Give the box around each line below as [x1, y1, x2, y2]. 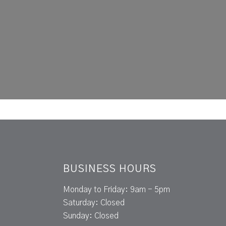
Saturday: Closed [63, 199, 125, 207]
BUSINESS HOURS [63, 164, 157, 175]
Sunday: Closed [63, 212, 119, 220]
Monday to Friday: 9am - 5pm [63, 186, 171, 194]
